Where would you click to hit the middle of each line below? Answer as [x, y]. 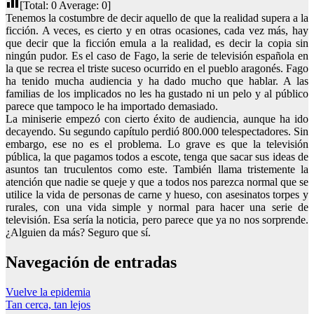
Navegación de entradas [91, 262]
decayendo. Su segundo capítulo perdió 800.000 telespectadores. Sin [157, 131]
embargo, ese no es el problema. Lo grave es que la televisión [157, 144]
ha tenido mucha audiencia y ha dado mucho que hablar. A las [157, 81]
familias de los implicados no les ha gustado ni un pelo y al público [157, 93]
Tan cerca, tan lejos [48, 304]
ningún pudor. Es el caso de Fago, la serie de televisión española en [157, 55]
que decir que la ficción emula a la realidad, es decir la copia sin [157, 43]
